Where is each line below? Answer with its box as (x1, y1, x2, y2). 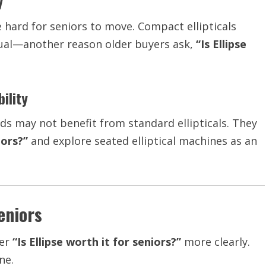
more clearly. (181, 235, 250, 249)
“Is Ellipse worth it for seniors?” (12, 235, 181, 249)
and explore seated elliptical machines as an (28, 134, 257, 148)
